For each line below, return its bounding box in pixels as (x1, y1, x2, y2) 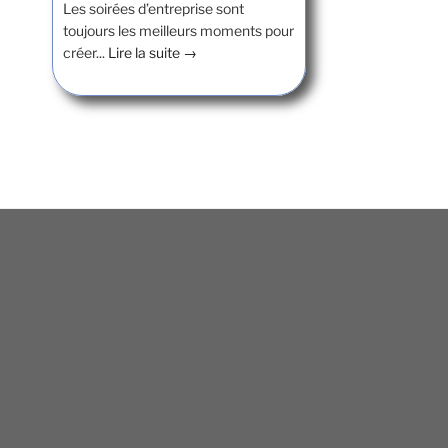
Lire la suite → (108, 43, 197, 61)
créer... (63, 43, 108, 61)
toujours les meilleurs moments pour (63, 21, 294, 39)
